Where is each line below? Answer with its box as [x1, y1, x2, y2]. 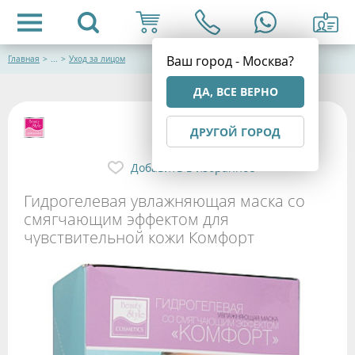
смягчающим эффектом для [24, 208, 229, 230]
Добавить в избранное [130, 159, 255, 175]
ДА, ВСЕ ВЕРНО [193, 84, 278, 99]
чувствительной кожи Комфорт [24, 226, 254, 248]
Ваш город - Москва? [166, 52, 294, 70]
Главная [8, 54, 40, 64]
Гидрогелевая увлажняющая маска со [24, 189, 305, 212]
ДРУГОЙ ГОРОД [190, 124, 281, 139]
